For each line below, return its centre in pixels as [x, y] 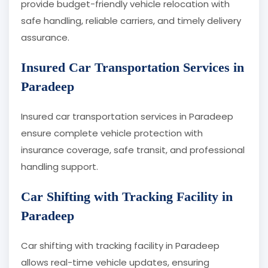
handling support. [60, 167]
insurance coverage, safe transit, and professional [133, 150]
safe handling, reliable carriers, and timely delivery [131, 21]
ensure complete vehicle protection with [112, 133]
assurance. [45, 38]
